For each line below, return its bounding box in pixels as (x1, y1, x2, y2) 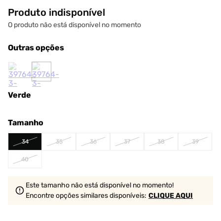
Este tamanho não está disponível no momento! (26, 181, 174, 189)
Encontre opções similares (26, 191, 108, 200)
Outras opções (8, 43, 64, 52)
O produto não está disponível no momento (8, 21, 141, 29)
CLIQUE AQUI (148, 191, 193, 200)
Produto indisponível (8, 6, 105, 18)
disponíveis (108, 191, 145, 200)
